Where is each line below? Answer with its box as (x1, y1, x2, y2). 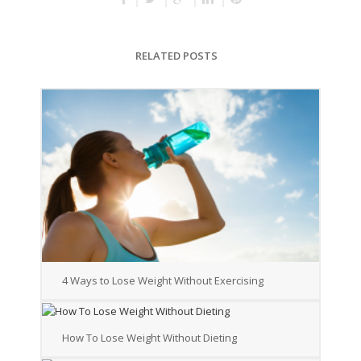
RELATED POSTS (135, 48, 218, 63)
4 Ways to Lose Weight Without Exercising (62, 272, 263, 288)
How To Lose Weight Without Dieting (62, 330, 237, 346)
